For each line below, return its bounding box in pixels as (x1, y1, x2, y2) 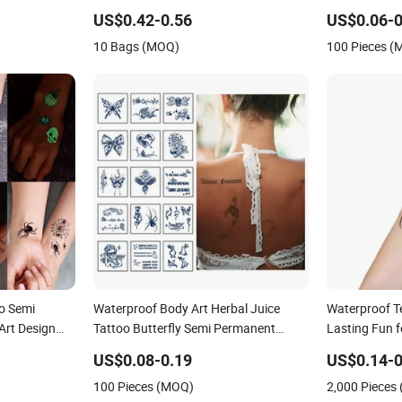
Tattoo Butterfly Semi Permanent (92, 319, 275, 336)
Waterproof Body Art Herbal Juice (92, 299, 280, 317)
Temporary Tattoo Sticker (92, 338, 233, 356)
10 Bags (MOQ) (92, 37, 179, 55)
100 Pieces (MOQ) (92, 377, 194, 395)
